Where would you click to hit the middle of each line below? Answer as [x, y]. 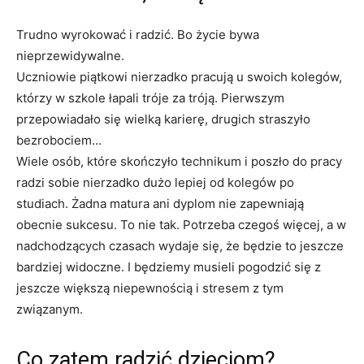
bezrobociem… [59, 140]
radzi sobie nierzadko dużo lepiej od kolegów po [155, 182]
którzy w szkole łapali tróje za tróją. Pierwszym [150, 98]
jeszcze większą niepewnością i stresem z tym [150, 288]
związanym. [50, 309]
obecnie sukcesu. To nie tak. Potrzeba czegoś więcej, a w [181, 225]
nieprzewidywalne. [70, 56]
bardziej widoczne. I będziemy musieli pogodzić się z [169, 267]
